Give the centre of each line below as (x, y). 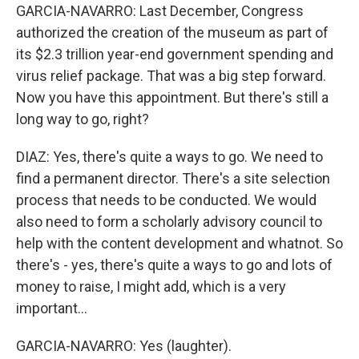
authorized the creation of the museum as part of (172, 32)
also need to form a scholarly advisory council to (169, 222)
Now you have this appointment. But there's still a (172, 97)
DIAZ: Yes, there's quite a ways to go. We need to (169, 157)
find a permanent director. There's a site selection (173, 178)
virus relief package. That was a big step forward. (171, 76)
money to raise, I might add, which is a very (151, 286)
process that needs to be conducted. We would (166, 200)
